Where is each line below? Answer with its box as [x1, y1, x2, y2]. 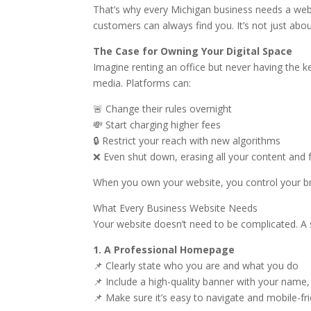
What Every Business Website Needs [93, 201, 258, 215]
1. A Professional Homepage [93, 243, 235, 256]
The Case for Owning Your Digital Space [93, 44, 293, 58]
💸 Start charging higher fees [93, 118, 221, 131]
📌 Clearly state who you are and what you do [93, 259, 299, 272]
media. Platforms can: [93, 76, 192, 90]
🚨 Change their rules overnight [93, 102, 233, 115]
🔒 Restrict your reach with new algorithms [93, 134, 281, 147]
